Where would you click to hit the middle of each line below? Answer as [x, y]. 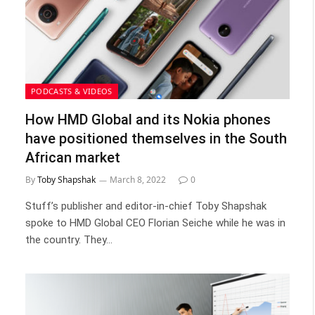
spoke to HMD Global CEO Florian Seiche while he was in [155, 223]
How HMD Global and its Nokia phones [148, 120]
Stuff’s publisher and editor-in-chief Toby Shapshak [146, 206]
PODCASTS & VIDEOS [72, 91]
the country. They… [69, 240]
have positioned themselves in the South [156, 139]
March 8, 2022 [138, 180]
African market [73, 157]
